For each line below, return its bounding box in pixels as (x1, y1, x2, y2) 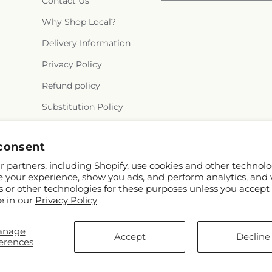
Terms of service (41, 123, 111, 134)
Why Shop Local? (41, 16, 116, 27)
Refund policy (41, 80, 100, 91)
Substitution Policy (41, 101, 123, 112)
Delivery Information (41, 38, 131, 49)
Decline (236, 231, 270, 242)
